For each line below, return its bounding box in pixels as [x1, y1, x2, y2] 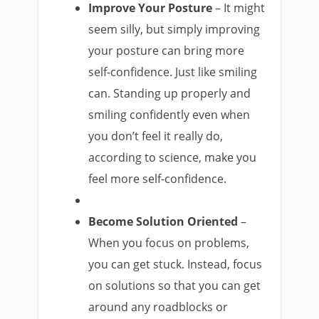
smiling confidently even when [88, 107, 251, 122]
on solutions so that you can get [88, 278, 261, 293]
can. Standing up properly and [88, 85, 251, 101]
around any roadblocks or [88, 299, 229, 315]
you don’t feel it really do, [88, 128, 224, 144]
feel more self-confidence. [88, 171, 227, 187]
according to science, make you [88, 150, 257, 165]
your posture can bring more [88, 43, 245, 58]
